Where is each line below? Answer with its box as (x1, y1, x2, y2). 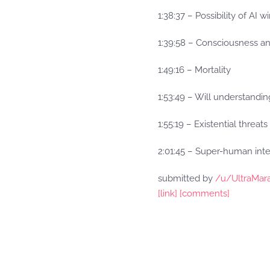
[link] (158, 188, 177, 199)
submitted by (158, 173, 215, 184)
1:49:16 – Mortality (158, 64, 231, 75)
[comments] (180, 188, 230, 199)
